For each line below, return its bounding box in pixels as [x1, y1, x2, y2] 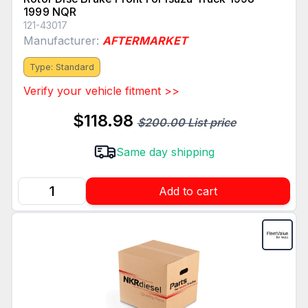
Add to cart [159, 184, 217, 199]
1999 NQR [23, 5, 77, 19]
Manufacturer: [23, 34, 102, 48]
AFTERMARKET [102, 34, 188, 48]
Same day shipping [115, 145, 214, 159]
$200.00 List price [137, 115, 236, 130]
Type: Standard [30, 62, 94, 73]
